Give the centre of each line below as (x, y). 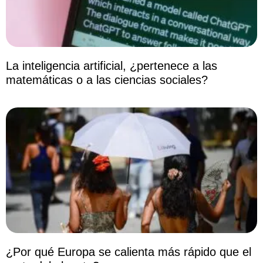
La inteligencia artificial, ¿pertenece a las (112, 65)
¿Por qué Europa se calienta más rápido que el (129, 252)
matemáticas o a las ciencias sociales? (107, 80)
